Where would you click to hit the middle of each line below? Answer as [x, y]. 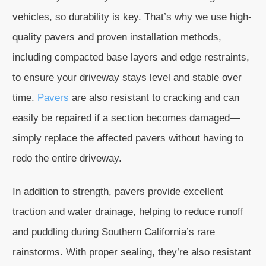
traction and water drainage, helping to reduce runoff [128, 212]
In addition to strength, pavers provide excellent [118, 191]
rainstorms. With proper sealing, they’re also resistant [132, 252]
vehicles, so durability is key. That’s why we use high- [132, 17]
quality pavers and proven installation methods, [117, 37]
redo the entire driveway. [67, 158]
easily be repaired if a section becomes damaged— [126, 118]
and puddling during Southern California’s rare [114, 232]
